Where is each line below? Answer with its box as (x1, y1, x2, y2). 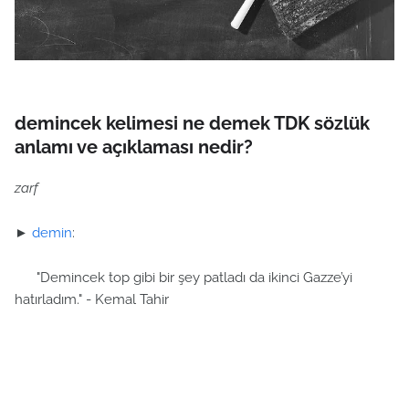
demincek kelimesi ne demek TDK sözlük (15, 112, 370, 134)
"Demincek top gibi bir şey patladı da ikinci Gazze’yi (15, 269, 352, 286)
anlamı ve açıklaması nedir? (15, 136, 253, 158)
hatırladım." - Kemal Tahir (15, 291, 169, 308)
